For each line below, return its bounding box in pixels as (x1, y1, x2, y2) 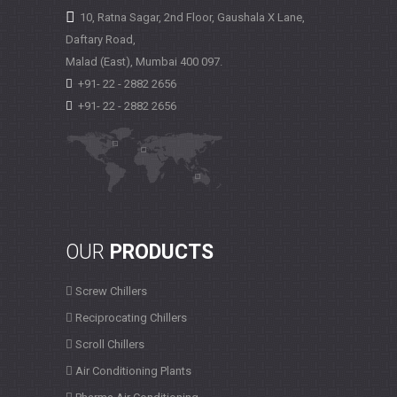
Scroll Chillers (73, 337, 144, 351)
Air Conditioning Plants (73, 363, 191, 378)
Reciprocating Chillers (73, 310, 187, 324)
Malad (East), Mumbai (66, 54, 177, 68)
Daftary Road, (66, 32, 136, 46)
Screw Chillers (73, 284, 147, 298)
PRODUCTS (110, 239, 214, 264)
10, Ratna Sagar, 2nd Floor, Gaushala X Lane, (80, 10, 305, 24)
